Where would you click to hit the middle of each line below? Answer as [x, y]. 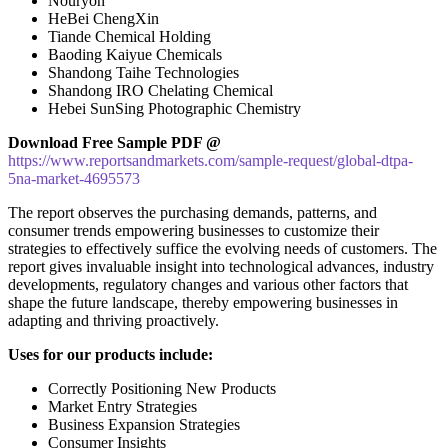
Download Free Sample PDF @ [114, 142]
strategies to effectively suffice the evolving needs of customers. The [222, 248]
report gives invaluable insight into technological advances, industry [221, 266]
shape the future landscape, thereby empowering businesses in [203, 302]
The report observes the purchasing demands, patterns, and [192, 212]
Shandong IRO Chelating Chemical [160, 90]
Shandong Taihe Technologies [143, 72]
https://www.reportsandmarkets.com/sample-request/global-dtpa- [210, 160]
